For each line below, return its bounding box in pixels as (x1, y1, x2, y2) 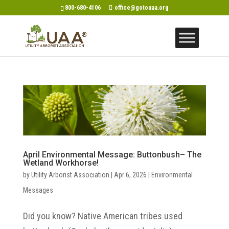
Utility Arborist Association (31, 170, 109, 179)
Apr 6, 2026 (113, 170, 147, 179)
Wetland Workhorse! (22, 157, 99, 168)
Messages (22, 186, 53, 194)
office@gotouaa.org (114, 4, 169, 11)
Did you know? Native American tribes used (22, 210, 182, 221)
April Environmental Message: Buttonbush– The (22, 149, 201, 159)
